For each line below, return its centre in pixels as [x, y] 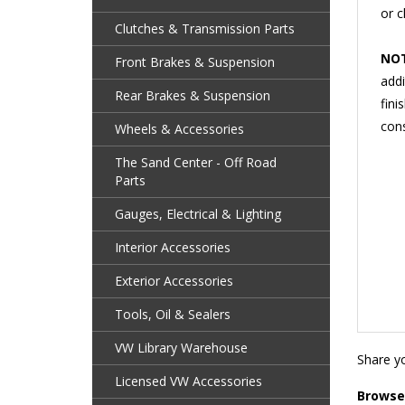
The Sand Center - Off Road [196, 162]
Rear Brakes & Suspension [193, 95]
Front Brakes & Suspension [195, 61]
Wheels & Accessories [179, 128]
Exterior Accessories [174, 280]
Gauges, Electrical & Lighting [198, 213]
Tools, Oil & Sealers [173, 314]
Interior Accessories [173, 247]
